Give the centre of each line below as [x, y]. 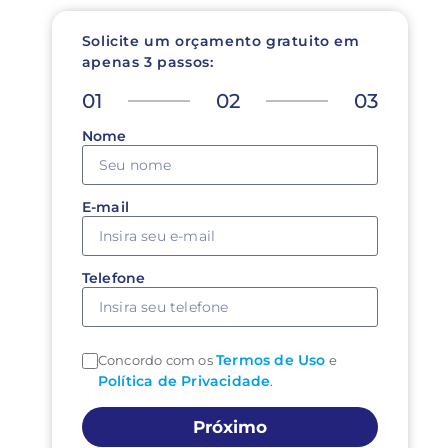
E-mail [105, 207]
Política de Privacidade [184, 381]
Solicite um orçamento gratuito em [220, 41]
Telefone [113, 278]
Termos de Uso [271, 360]
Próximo [229, 426]
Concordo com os [156, 360]
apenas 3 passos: [147, 62]
